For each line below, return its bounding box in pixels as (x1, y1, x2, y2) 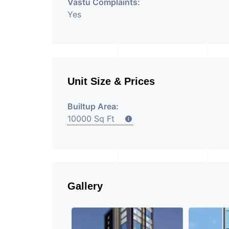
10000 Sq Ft (67, 113, 125, 124)
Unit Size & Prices (67, 76, 155, 87)
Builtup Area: (67, 101, 119, 111)
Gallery (67, 180, 103, 192)
